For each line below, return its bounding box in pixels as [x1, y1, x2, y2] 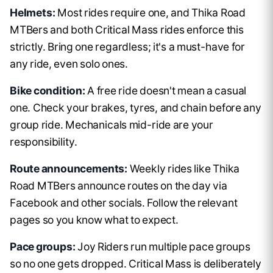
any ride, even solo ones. [10, 57, 129, 71]
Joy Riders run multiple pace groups [75, 240, 250, 253]
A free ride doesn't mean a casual [85, 84, 247, 97]
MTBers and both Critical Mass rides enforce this [10, 23, 244, 37]
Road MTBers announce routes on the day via [10, 179, 227, 193]
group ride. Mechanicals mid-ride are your [10, 118, 213, 132]
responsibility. [10, 135, 77, 149]
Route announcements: [10, 162, 128, 175]
